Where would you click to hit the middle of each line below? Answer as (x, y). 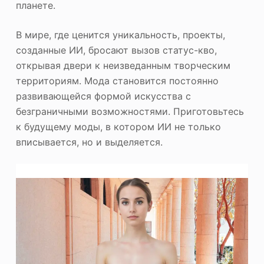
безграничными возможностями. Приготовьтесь (130, 111)
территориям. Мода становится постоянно (117, 80)
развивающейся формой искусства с (103, 96)
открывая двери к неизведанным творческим (123, 65)
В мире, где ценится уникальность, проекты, (120, 34)
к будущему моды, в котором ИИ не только (118, 126)
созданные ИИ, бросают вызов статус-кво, (116, 50)
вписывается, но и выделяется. (89, 142)
